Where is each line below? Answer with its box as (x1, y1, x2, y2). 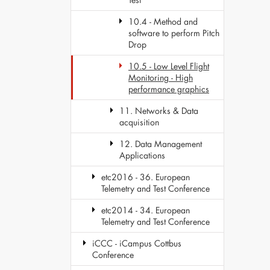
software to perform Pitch (128, 27, 219, 39)
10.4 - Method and (128, 16, 198, 27)
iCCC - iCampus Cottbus (92, 237, 181, 249)
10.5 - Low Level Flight (128, 60, 209, 72)
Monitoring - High (128, 72, 193, 83)
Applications (119, 149, 165, 161)
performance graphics (128, 83, 209, 95)
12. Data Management (119, 138, 202, 149)
